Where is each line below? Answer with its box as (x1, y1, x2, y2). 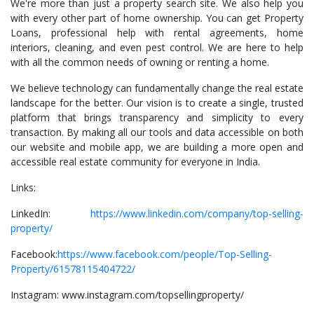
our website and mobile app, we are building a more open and (11, 140, 303, 153)
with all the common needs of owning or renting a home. (11, 55, 269, 69)
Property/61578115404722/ (11, 262, 135, 275)
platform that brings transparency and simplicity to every (11, 111, 303, 124)
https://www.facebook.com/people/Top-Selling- (57, 247, 272, 261)
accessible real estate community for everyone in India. (11, 155, 260, 168)
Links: (11, 181, 36, 194)
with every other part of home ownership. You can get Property (11, 11, 303, 25)
